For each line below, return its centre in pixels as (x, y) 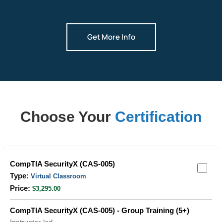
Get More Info (111, 37)
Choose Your (68, 117)
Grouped (24, 159)
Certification (158, 117)
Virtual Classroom (58, 176)
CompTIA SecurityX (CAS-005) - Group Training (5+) (100, 211)
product (22, 170)
